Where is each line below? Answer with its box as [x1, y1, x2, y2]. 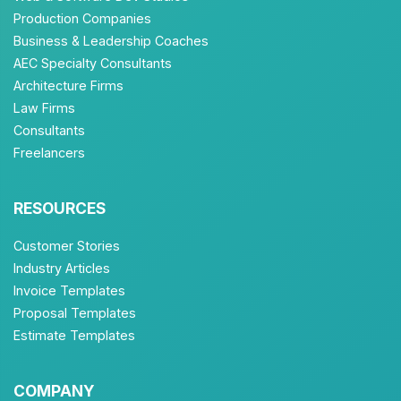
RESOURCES [13, 199, 106, 218]
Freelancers [13, 145, 85, 160]
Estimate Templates [13, 328, 135, 343]
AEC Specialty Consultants [13, 55, 172, 71]
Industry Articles [13, 260, 110, 276]
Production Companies [13, 11, 151, 26]
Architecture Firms [13, 78, 124, 93]
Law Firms [13, 100, 75, 115]
